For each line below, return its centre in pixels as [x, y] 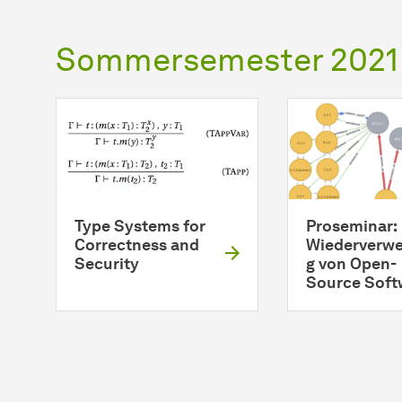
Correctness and [137, 245]
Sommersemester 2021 [227, 59]
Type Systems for [140, 226]
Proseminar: [351, 226]
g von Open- [351, 263]
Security [107, 263]
